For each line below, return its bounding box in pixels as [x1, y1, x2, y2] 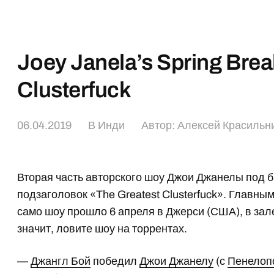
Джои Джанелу [139, 255, 214, 267]
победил [91, 255, 140, 267]
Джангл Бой [31, 255, 91, 267]
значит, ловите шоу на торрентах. [17, 223, 188, 235]
